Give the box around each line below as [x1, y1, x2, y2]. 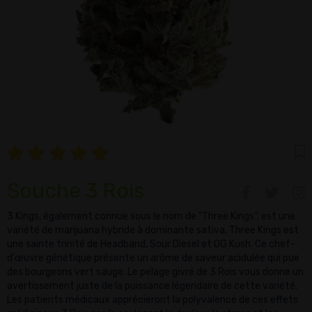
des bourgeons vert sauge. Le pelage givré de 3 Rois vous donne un [7, 266, 304, 278]
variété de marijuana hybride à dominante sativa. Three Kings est [7, 224, 299, 236]
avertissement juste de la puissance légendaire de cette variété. [7, 280, 297, 292]
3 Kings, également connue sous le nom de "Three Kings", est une [7, 210, 295, 222]
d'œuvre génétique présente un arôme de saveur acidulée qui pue [7, 252, 299, 264]
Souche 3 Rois [7, 178, 144, 203]
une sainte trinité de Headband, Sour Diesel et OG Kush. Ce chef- [7, 238, 295, 250]
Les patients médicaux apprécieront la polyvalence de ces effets [7, 294, 298, 306]
